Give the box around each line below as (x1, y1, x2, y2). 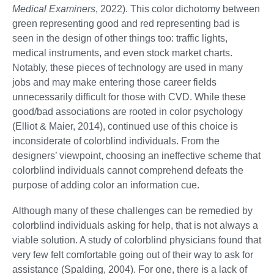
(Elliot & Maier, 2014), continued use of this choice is (12, 120, 238, 131)
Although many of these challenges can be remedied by (12, 205, 253, 216)
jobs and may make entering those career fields (12, 76, 217, 87)
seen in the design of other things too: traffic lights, (12, 32, 228, 43)
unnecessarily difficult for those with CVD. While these (12, 91, 246, 102)
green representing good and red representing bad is (12, 18, 240, 29)
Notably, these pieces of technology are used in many (12, 62, 243, 73)
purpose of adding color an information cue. (12, 179, 199, 190)
